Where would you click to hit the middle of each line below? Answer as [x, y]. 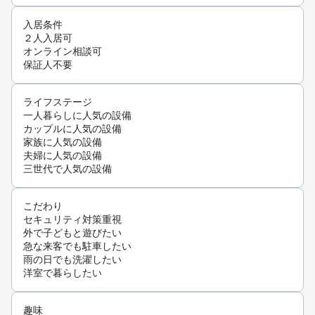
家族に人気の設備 [63, 142]
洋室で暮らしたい [63, 272]
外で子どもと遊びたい [72, 232]
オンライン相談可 [63, 51]
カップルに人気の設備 [72, 128]
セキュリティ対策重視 [72, 219]
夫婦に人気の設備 [63, 155]
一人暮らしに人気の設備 [77, 115]
